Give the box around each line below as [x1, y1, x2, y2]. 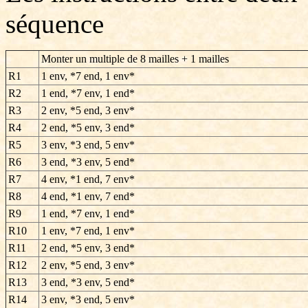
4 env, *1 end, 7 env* [41, 173, 135, 185]
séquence [5, 9, 104, 38]
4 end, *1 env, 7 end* [41, 190, 135, 202]
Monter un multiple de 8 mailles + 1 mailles [41, 53, 229, 65]
